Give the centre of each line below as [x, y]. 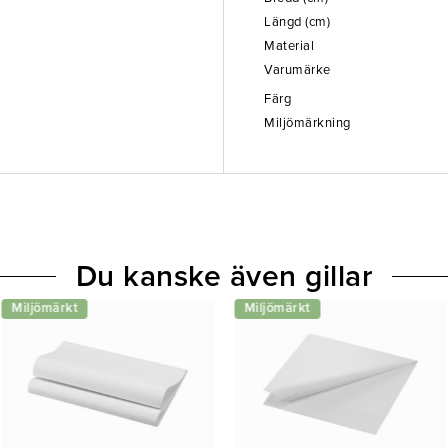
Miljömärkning [307, 123]
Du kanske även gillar [224, 276]
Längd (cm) [297, 22]
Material [289, 46]
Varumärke [297, 70]
